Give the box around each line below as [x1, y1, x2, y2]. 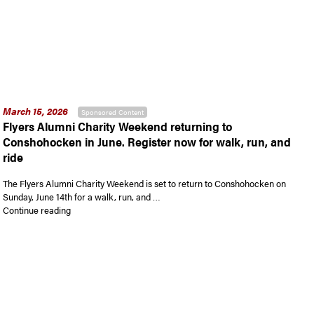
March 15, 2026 [3, 103, 69, 118]
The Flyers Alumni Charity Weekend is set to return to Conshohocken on [3, 176, 287, 190]
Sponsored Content [81, 107, 144, 117]
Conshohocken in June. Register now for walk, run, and [3, 132, 292, 150]
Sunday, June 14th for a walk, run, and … [3, 189, 161, 203]
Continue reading [3, 203, 71, 217]
